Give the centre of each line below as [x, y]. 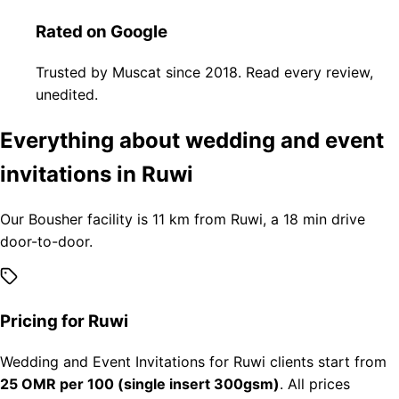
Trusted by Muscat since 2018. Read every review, [204, 72]
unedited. [67, 94]
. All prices [315, 383]
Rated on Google [102, 31]
